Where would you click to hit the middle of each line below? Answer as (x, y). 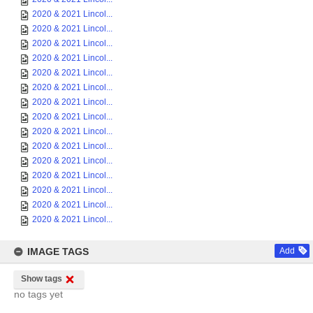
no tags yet (38, 294)
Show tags (42, 279)
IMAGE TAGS (58, 252)
